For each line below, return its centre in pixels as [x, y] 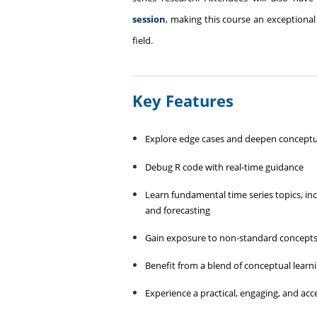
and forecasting [177, 210]
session [149, 19]
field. [143, 41]
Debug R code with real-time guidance [224, 167]
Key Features [185, 101]
